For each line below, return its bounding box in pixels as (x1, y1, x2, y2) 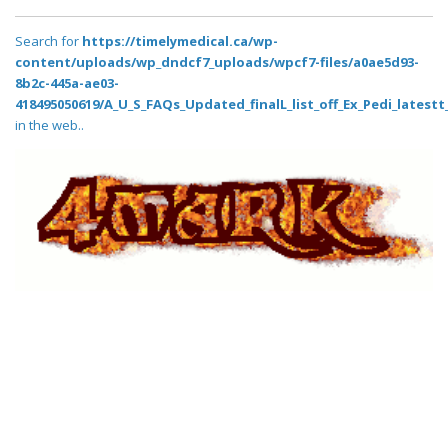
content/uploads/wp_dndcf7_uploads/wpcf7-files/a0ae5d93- (15, 53, 419, 72)
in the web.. (15, 116, 84, 135)
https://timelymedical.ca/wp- (82, 32, 278, 51)
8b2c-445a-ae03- (15, 74, 119, 93)
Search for (15, 32, 82, 51)
